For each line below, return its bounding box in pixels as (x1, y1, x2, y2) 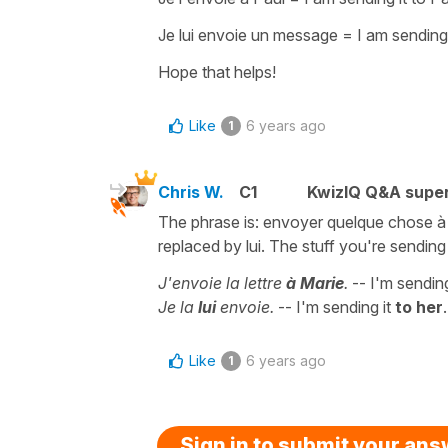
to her (395, 296, 443, 317)
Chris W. (158, 181, 224, 202)
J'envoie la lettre (158, 272, 286, 293)
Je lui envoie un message (158, 24, 338, 45)
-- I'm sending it (274, 296, 395, 317)
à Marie (286, 272, 344, 293)
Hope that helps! (158, 61, 276, 82)
